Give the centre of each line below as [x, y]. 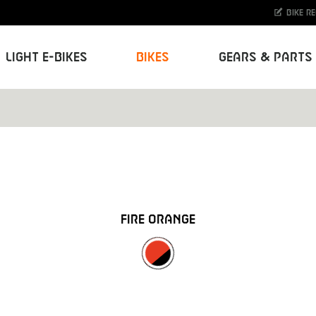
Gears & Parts [265, 57]
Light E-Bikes [46, 57]
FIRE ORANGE [158, 220]
